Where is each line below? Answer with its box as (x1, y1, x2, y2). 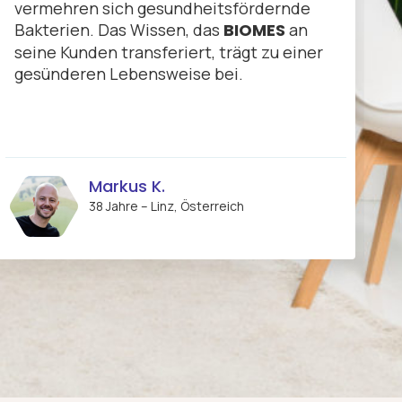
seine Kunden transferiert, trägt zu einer (14, 41, 323, 64)
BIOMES (223, 19, 285, 42)
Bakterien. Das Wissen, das (14, 19, 223, 41)
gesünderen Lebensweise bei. (14, 63, 243, 85)
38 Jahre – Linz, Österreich (89, 197, 244, 215)
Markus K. (89, 175, 165, 198)
